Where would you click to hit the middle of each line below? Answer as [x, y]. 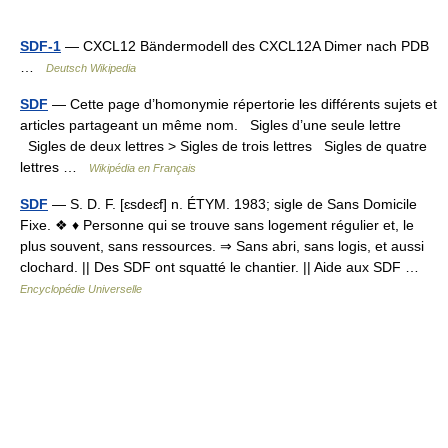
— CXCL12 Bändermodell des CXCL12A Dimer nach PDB [247, 46]
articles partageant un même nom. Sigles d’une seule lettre [210, 125]
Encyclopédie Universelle [81, 289]
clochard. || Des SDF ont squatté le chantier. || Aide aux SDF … [223, 267]
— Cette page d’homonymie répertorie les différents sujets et [242, 104]
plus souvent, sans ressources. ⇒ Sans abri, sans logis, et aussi [222, 246]
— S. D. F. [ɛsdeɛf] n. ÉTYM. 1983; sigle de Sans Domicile [232, 204]
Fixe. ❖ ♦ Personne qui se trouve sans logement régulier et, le [217, 225]
